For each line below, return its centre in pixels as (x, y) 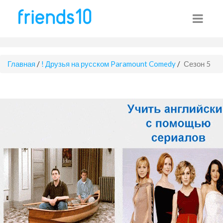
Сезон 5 (197, 64)
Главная (21, 64)
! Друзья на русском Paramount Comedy (109, 64)
